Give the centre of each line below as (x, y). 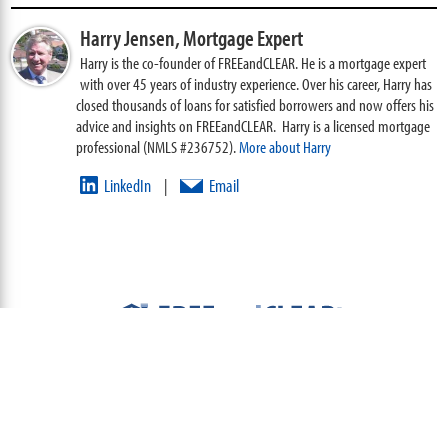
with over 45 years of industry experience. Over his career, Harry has (256, 83)
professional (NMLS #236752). (158, 146)
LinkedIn (128, 185)
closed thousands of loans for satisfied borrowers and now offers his (255, 104)
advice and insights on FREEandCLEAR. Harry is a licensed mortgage (253, 125)
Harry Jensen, (132, 37)
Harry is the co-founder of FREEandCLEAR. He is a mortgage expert (253, 62)
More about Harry (285, 146)
